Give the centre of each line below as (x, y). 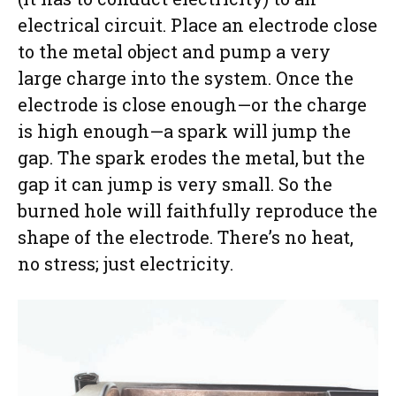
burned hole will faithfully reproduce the (198, 211)
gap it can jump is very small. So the (175, 184)
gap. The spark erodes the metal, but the (191, 158)
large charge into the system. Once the (186, 78)
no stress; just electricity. (126, 264)
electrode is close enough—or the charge (192, 105)
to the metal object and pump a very (174, 52)
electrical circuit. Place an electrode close (198, 25)
